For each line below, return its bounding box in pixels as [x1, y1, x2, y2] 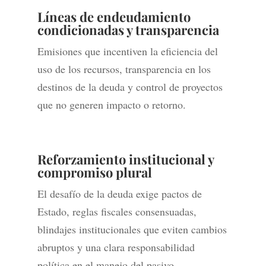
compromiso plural [37, 163, 152, 182]
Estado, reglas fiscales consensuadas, [37, 204, 197, 219]
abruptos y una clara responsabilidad [37, 240, 195, 255]
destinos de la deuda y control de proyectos [37, 80, 223, 94]
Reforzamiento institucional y [37, 150, 214, 169]
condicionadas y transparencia [37, 21, 219, 39]
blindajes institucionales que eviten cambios [37, 222, 227, 237]
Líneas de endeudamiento [37, 8, 191, 26]
